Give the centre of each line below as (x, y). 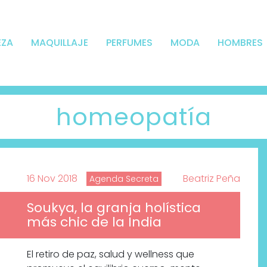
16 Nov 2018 (52, 179)
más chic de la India (94, 222)
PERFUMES (129, 43)
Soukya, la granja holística (114, 208)
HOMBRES (240, 43)
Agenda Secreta (124, 179)
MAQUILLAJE (59, 43)
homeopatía (133, 117)
